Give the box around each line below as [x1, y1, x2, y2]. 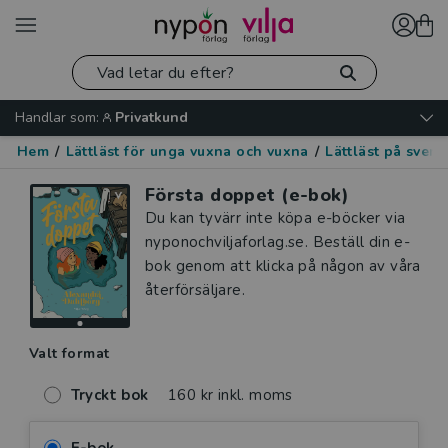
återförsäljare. [145, 280, 246, 300]
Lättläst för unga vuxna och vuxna [65, 142, 309, 161]
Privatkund [115, 108, 188, 127]
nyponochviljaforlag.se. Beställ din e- [145, 232, 411, 252]
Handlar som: [15, 108, 99, 127]
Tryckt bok [70, 385, 149, 406]
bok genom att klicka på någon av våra [145, 256, 421, 276]
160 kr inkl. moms [168, 385, 293, 406]
